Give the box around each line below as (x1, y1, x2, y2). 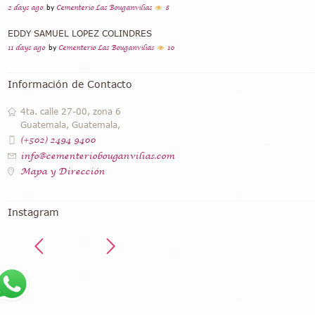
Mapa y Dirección (20, 166, 105, 178)
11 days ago (8, 44, 46, 53)
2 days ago (8, 4, 44, 13)
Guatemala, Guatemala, (20, 120, 121, 131)
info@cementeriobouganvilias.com (20, 150, 175, 162)
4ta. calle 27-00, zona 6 (20, 106, 122, 117)
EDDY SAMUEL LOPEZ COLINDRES (8, 28, 153, 39)
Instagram (8, 205, 60, 218)
